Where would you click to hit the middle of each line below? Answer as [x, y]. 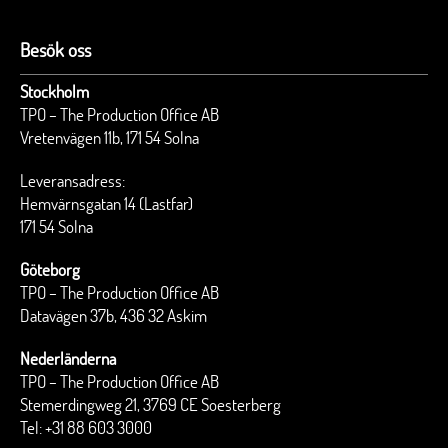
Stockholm [54, 93]
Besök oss [55, 52]
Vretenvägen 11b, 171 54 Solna [109, 139]
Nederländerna [68, 360]
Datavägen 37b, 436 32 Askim [113, 317]
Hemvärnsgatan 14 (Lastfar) [106, 205]
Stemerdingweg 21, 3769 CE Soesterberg [150, 406]
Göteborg [50, 271]
